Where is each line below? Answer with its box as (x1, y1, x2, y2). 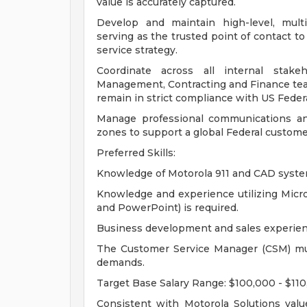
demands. (97, 256, 145, 269)
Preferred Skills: (97, 147, 175, 159)
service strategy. (97, 44, 177, 56)
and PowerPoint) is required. (97, 201, 238, 214)
